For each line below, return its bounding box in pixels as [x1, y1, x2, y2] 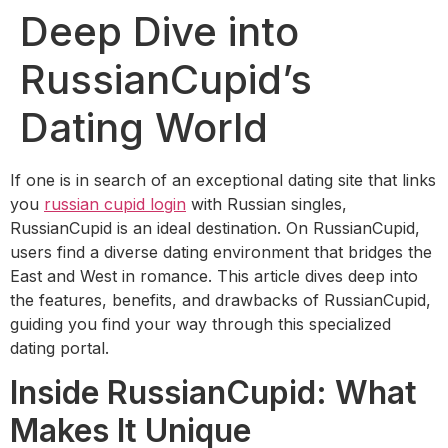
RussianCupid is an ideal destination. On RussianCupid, [10, 218, 420, 238]
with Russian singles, [186, 194, 347, 214]
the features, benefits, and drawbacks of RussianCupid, [10, 290, 431, 310]
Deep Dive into [20, 7, 299, 56]
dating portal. [10, 338, 109, 358]
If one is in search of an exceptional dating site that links [10, 170, 436, 190]
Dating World [20, 103, 268, 152]
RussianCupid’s [20, 55, 312, 104]
